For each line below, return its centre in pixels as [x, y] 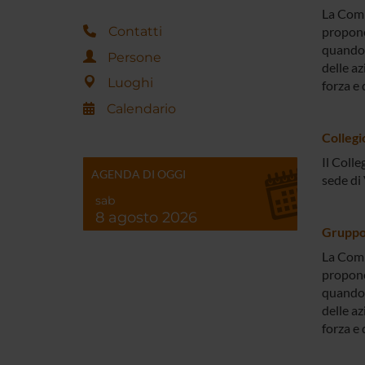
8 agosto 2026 [146, 217]
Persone [134, 57]
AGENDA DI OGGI [139, 174]
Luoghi [130, 83]
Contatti [135, 31]
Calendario [141, 108]
